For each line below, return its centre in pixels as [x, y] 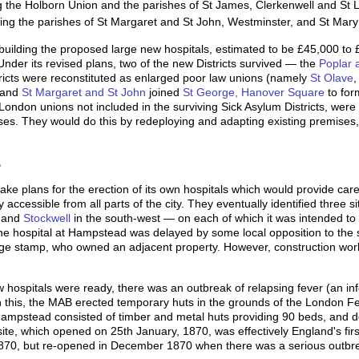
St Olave [332, 77]
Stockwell [47, 218]
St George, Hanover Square [254, 92]
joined [164, 92]
